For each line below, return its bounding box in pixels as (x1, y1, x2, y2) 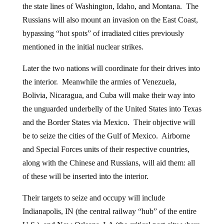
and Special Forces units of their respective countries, (22, 144, 189, 153)
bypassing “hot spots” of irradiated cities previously (22, 28, 184, 37)
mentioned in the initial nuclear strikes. (22, 42, 143, 51)
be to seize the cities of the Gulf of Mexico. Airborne (22, 131, 190, 140)
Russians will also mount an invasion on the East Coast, (22, 15, 198, 24)
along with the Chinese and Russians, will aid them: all (22, 158, 195, 167)
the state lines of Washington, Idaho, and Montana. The (22, 1, 198, 10)
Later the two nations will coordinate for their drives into (22, 63, 200, 72)
